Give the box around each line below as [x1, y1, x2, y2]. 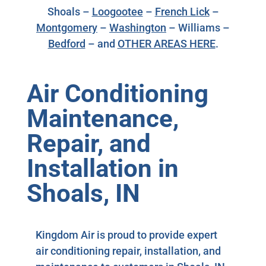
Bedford [47, 37, 85, 50]
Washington [109, 21, 166, 34]
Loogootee [91, 5, 143, 18]
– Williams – [166, 21, 230, 34]
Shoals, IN [27, 178, 140, 208]
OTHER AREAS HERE [117, 37, 216, 50]
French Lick [154, 5, 210, 18]
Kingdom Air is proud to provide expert [36, 228, 217, 241]
